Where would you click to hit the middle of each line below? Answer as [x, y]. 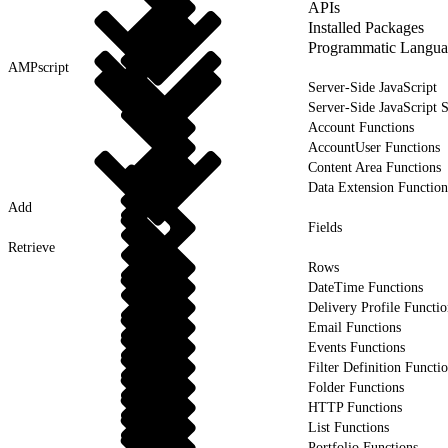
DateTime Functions [365, 287]
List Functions [348, 427]
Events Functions [356, 347]
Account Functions [361, 127]
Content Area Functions [374, 167]
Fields [325, 227]
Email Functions [354, 327]
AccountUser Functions [374, 147]
